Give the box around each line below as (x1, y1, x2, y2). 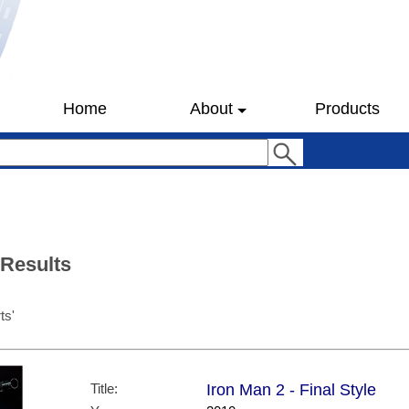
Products (314, 100, 380, 118)
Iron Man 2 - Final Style (206, 381, 376, 400)
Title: (90, 381, 118, 397)
